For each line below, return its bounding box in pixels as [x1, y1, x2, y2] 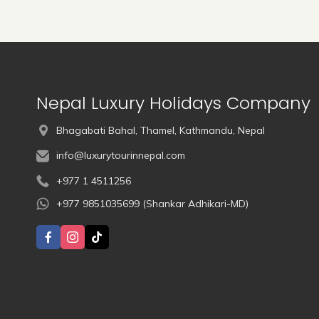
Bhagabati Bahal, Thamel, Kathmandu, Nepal [56, 124, 265, 137]
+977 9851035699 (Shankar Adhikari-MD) [56, 197, 249, 211]
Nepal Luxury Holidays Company [36, 91, 310, 115]
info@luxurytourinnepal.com [56, 149, 185, 162]
